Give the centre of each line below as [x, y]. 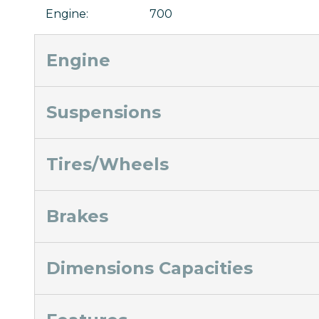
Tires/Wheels [108, 164]
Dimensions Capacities [150, 268]
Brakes [77, 216]
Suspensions [104, 112]
